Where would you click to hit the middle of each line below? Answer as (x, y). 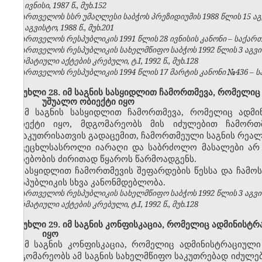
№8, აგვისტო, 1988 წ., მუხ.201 (61, 28)
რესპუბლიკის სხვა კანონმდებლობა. (87, 182)
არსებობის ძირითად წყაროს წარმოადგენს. (103, 159)
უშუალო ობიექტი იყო (88, 101)
